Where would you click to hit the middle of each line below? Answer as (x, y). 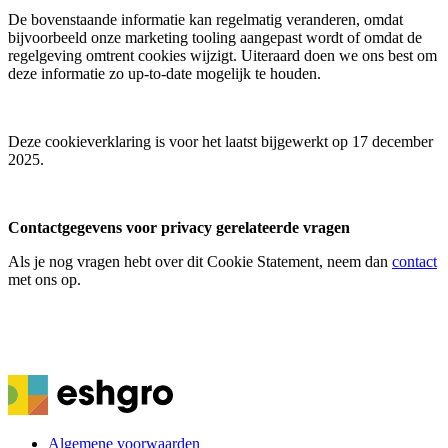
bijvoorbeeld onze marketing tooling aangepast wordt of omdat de (215, 37)
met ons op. (44, 279)
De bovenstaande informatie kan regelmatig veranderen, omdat (205, 19)
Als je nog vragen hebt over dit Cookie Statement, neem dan (200, 261)
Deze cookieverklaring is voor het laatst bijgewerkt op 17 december (220, 141)
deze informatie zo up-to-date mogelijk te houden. (164, 73)
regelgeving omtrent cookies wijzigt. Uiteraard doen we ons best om (222, 55)
